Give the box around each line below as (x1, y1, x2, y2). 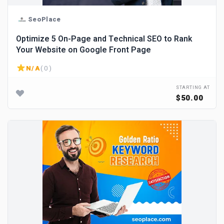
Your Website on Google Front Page (16, 44, 151, 56)
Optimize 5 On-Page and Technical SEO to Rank (16, 33, 192, 45)
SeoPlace (28, 14, 61, 24)
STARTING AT (175, 84, 210, 91)
